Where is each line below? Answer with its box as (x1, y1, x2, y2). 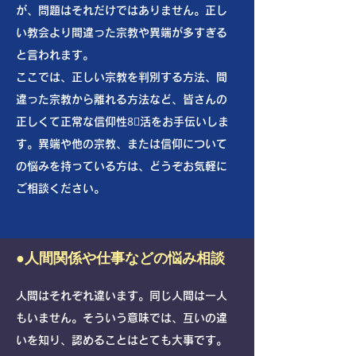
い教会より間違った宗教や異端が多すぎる (16, 27, 227, 38)
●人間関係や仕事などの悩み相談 (16, 248, 225, 267)
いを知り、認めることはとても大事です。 (16, 335, 227, 346)
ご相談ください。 (16, 183, 105, 194)
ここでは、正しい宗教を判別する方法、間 (16, 72, 227, 83)
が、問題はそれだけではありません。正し (16, 5, 227, 16)
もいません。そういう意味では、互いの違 (16, 312, 227, 323)
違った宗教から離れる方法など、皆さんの (16, 94, 227, 105)
